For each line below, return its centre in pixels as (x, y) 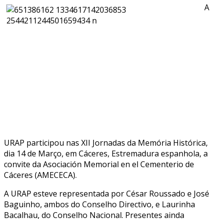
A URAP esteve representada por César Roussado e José (107, 193)
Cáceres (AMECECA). (40, 175)
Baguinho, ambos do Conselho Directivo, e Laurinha (99, 204)
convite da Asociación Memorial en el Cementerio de (99, 164)
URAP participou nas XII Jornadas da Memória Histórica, (106, 142)
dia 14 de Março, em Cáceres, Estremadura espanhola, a (106, 153)
